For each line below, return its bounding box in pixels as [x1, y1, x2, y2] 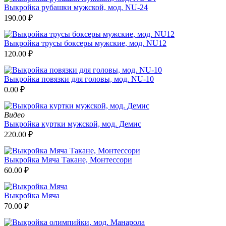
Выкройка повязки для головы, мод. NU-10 [4, 74, 154, 83]
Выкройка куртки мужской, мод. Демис [4, 119, 141, 128]
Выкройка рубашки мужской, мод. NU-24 [4, 3, 148, 12]
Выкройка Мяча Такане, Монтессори [4, 155, 132, 164]
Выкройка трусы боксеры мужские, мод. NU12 [4, 38, 166, 47]
